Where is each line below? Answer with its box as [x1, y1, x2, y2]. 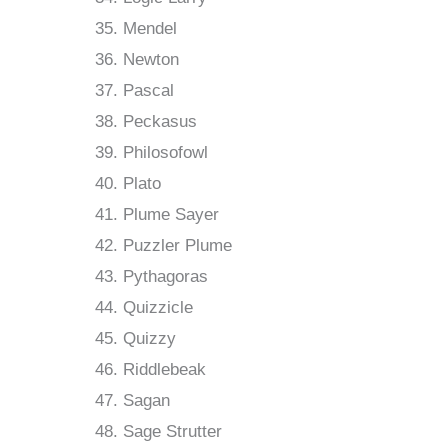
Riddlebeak [123, 360, 206, 380]
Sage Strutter [123, 422, 222, 442]
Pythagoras [123, 267, 208, 287]
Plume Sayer [123, 205, 219, 225]
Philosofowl [123, 143, 208, 163]
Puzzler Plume [123, 236, 232, 256]
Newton [123, 50, 179, 70]
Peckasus [123, 112, 197, 132]
